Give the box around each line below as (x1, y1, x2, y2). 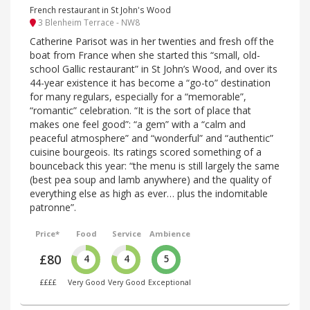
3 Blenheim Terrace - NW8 (36, 17, 140, 28)
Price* (35, 228, 60, 239)
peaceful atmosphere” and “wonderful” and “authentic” (30, 131, 273, 145)
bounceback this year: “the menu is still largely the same (30, 158, 280, 172)
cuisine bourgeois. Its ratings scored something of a (30, 145, 262, 158)
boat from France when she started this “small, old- (30, 48, 260, 62)
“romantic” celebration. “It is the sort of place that (30, 103, 251, 117)
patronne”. (30, 200, 76, 214)
